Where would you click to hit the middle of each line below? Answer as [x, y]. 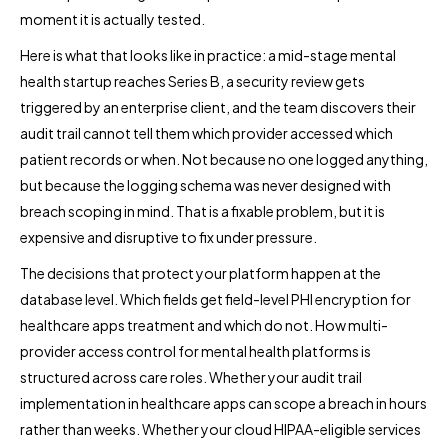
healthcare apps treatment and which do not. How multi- [204, 324]
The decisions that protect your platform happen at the [200, 272]
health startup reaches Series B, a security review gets [192, 80]
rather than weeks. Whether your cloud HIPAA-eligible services [220, 428]
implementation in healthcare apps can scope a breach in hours [223, 402]
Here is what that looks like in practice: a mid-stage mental [208, 54]
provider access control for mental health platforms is [195, 350]
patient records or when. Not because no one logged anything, [224, 158]
